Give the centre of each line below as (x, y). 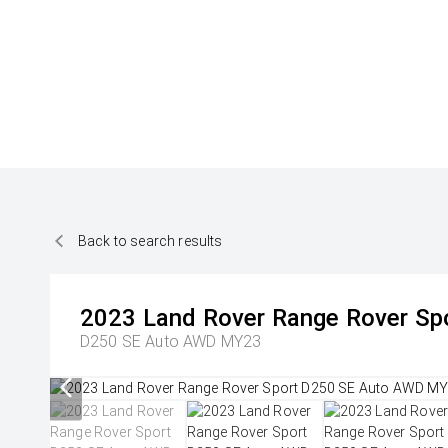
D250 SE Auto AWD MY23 (171, 341)
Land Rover (204, 318)
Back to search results (150, 240)
